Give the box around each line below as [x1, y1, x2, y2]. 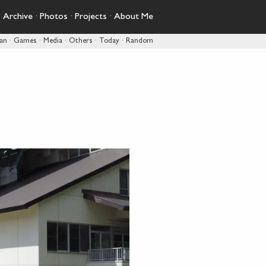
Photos [40, 12, 68, 22]
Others [69, 37, 93, 45]
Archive [3, 12, 33, 22]
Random [126, 37, 153, 45]
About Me [114, 12, 153, 22]
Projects [75, 12, 107, 22]
